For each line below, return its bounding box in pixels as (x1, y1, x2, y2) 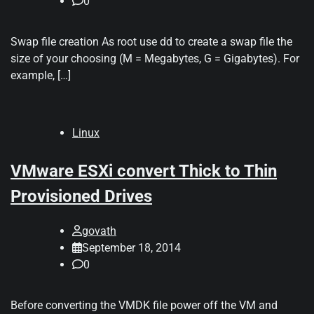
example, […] (11, 69, 71, 83)
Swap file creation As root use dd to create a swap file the (11, 35, 292, 49)
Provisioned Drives (11, 186, 152, 207)
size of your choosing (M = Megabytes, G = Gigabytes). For (11, 52, 299, 66)
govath (82, 224, 116, 238)
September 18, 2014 (82, 241, 181, 255)
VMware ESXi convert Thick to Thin (11, 161, 277, 182)
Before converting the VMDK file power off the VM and (11, 299, 278, 313)
